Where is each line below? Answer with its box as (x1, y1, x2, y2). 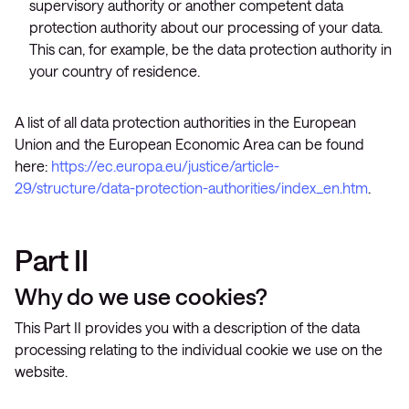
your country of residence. (29, 62, 200, 79)
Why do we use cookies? (15, 282, 267, 309)
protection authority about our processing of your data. (29, 18, 383, 36)
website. (15, 362, 68, 380)
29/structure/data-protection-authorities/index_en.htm (15, 179, 368, 196)
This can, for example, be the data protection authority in (29, 40, 392, 58)
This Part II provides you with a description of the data (15, 319, 360, 336)
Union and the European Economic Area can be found (15, 135, 364, 152)
